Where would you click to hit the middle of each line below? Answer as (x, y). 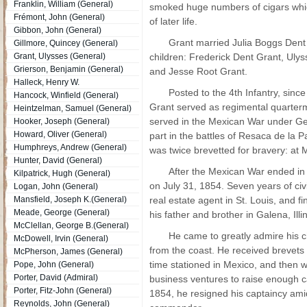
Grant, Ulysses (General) (60, 56)
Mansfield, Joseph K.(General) (70, 199)
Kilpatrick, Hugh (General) (62, 173)
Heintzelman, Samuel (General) (73, 108)
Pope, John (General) (54, 265)
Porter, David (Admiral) (56, 278)
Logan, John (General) (56, 186)
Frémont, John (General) (59, 17)
